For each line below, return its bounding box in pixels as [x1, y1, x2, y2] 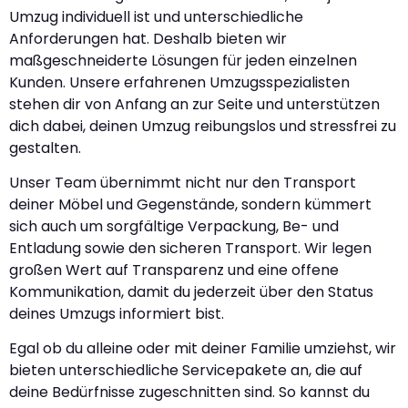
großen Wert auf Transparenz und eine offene [9, 260, 339, 280]
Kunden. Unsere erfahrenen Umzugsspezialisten [9, 71, 350, 93]
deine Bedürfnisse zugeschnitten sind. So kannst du [9, 382, 370, 403]
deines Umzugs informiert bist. [9, 303, 224, 324]
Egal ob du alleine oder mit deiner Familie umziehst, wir [9, 338, 396, 360]
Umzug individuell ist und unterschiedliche [9, 5, 303, 27]
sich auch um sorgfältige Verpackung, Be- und [9, 216, 339, 237]
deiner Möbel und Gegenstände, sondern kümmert [9, 194, 372, 215]
